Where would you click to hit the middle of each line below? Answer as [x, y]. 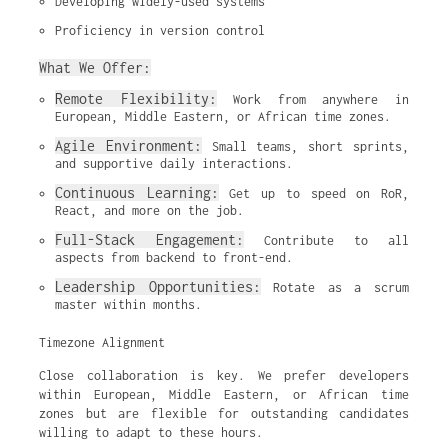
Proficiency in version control [160, 30]
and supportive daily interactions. [174, 163]
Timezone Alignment [102, 342]
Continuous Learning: [137, 192]
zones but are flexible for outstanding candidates [224, 413]
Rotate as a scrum [335, 287]
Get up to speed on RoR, [314, 193]
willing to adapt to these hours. [151, 432]
